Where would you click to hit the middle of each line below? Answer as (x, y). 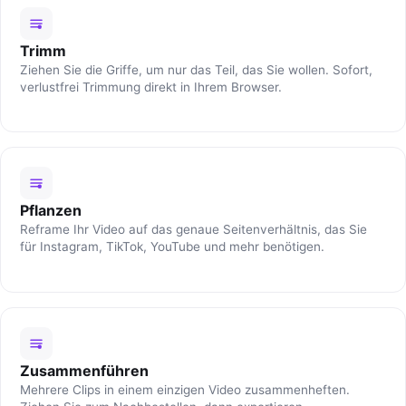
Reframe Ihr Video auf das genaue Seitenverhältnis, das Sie (193, 230)
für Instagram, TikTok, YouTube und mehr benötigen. (172, 247)
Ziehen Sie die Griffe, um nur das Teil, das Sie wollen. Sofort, (196, 69)
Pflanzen (50, 211)
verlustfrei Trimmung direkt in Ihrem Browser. (150, 87)
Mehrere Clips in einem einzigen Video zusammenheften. (184, 389)
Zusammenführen (84, 370)
